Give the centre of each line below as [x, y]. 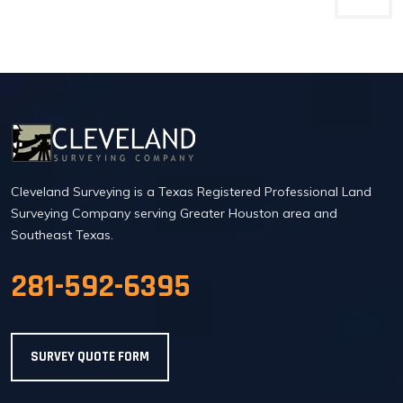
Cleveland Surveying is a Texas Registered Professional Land [191, 192]
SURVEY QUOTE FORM [90, 357]
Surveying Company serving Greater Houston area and [174, 214]
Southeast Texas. [62, 235]
